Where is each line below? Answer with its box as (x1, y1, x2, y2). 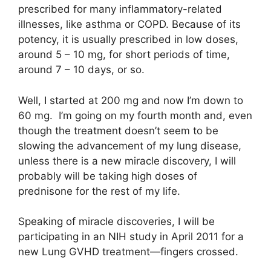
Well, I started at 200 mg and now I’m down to (18, 94, 243, 106)
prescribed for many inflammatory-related (18, 3, 222, 16)
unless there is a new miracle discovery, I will (18, 154, 236, 167)
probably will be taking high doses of (18, 169, 197, 182)
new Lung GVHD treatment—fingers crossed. (18, 246, 238, 258)
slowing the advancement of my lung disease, (18, 139, 241, 152)
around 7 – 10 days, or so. (18, 64, 145, 76)
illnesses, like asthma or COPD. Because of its (18, 18, 241, 31)
